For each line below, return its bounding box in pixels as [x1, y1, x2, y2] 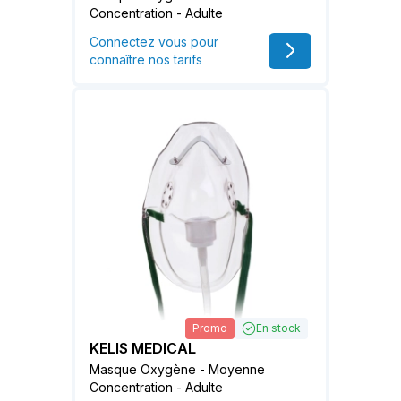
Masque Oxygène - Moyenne [90, 361, 265, 377]
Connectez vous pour [90, 34, 218, 50]
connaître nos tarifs [90, 52, 202, 68]
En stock [256, 320, 301, 335]
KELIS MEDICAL [90, 338, 196, 357]
